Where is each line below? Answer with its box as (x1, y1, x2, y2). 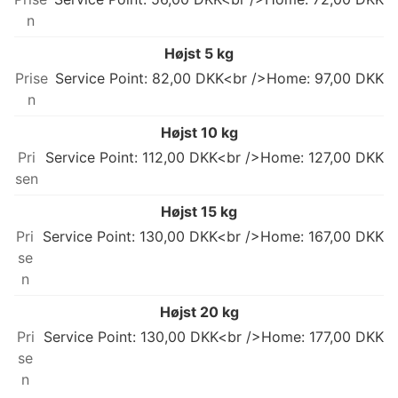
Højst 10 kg (160, 123, 238, 142)
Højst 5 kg (164, 44, 234, 63)
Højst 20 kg (159, 303, 239, 322)
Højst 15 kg (161, 203, 237, 221)
